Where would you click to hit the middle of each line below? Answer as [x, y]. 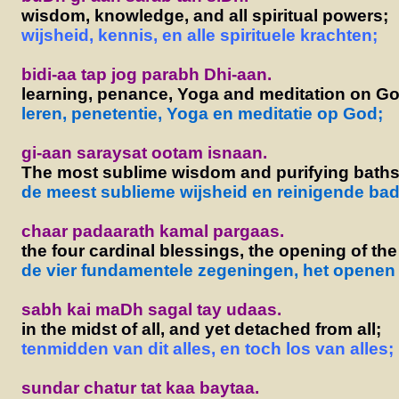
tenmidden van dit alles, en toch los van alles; [207, 348]
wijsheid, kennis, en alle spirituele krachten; [199, 35]
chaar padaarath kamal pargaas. [152, 231]
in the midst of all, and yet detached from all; [201, 329]
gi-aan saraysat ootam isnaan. [144, 152]
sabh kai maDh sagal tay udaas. [151, 309]
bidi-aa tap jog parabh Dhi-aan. [146, 74]
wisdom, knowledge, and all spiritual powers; [204, 15]
